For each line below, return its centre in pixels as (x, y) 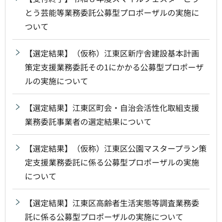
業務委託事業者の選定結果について (88, 121)
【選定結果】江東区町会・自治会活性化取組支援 (112, 107)
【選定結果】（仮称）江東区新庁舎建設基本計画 (112, 53)
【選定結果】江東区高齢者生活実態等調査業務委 (112, 202)
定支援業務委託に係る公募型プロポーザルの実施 (112, 162)
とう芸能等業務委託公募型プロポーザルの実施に (112, 12)
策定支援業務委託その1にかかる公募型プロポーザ (114, 67)
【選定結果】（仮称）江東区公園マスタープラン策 (116, 148)
